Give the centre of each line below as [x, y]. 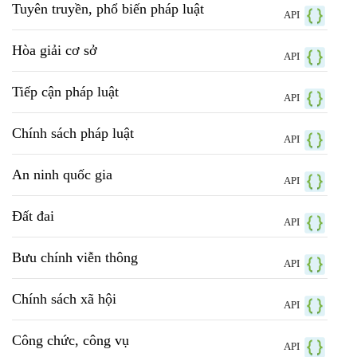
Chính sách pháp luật [73, 133]
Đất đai [33, 216]
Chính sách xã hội [64, 299]
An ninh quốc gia [62, 175]
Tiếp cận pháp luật [65, 92]
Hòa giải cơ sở [55, 51]
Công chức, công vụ [71, 341]
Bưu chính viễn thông [75, 258]
